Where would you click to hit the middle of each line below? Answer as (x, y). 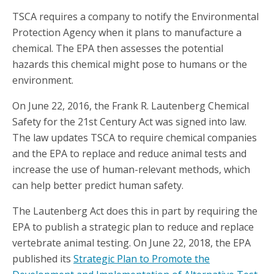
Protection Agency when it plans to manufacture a (127, 33)
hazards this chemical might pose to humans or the (130, 65)
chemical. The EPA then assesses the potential (118, 49)
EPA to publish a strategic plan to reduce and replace (133, 227)
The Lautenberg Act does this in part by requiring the (135, 211)
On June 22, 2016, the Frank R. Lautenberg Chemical (131, 106)
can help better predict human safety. (98, 186)
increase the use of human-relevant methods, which (131, 170)
